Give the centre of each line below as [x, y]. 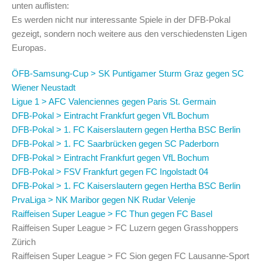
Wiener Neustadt [44, 87]
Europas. [29, 47]
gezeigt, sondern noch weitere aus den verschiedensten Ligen [129, 33]
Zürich [24, 242]
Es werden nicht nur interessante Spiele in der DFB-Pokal [121, 19]
